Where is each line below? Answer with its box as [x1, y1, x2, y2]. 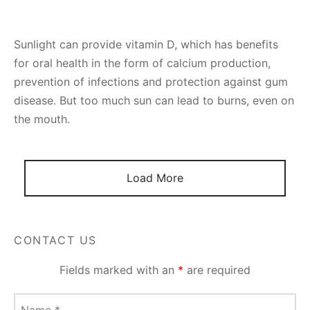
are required [183, 262, 250, 277]
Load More [127, 170, 183, 185]
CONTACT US [14, 232, 97, 247]
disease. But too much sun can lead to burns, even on [14, 93, 294, 107]
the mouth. [14, 111, 70, 126]
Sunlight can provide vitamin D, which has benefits [14, 37, 278, 51]
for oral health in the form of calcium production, [14, 55, 271, 70]
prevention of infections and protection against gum [14, 74, 288, 89]
